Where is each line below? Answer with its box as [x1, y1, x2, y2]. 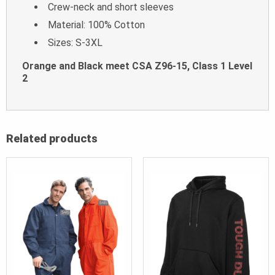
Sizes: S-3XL [48, 37, 103, 49]
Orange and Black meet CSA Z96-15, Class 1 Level [22, 60, 252, 72]
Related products [6, 132, 98, 145]
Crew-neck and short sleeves [48, 1, 174, 14]
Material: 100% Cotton [48, 19, 145, 31]
